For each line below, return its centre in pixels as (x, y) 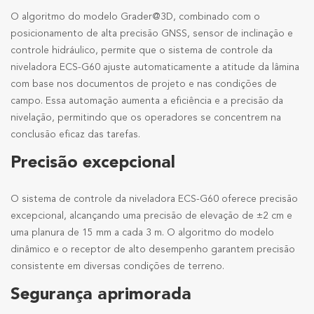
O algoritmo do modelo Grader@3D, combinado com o (135, 17)
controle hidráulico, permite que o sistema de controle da (142, 51)
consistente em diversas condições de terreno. (117, 267)
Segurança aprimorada (101, 295)
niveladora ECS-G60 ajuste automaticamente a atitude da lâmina (155, 68)
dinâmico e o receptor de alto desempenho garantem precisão (153, 250)
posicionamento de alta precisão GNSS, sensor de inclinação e (152, 34)
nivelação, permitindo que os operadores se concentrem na (146, 118)
